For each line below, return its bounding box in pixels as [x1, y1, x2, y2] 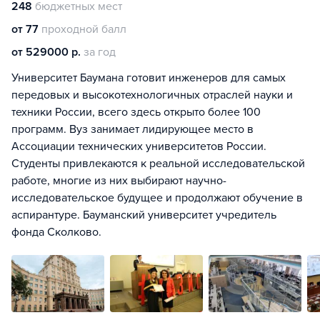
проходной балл [41, 22, 126, 36]
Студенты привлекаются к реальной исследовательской [11, 156, 305, 171]
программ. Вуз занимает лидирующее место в [11, 122, 254, 136]
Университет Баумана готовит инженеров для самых [11, 71, 286, 85]
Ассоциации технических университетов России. [11, 139, 266, 154]
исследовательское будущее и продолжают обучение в [11, 191, 303, 205]
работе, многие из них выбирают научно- [11, 174, 226, 188]
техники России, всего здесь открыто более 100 [11, 105, 261, 119]
